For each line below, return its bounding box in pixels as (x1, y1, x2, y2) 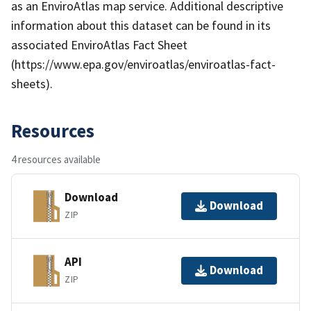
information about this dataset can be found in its (11, 17, 271, 33)
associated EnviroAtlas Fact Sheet (11, 36, 187, 53)
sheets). (11, 75, 53, 92)
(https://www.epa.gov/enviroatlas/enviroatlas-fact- (11, 56, 276, 72)
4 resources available (11, 152, 101, 166)
